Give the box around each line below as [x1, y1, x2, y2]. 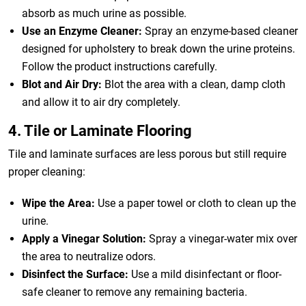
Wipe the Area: [22, 197, 95, 210]
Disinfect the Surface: [22, 268, 128, 281]
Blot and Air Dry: [22, 78, 102, 91]
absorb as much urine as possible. [22, 7, 186, 20]
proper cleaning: [8, 165, 85, 178]
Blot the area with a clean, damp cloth [102, 78, 286, 91]
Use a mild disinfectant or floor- [128, 268, 281, 281]
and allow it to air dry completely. [22, 96, 180, 109]
